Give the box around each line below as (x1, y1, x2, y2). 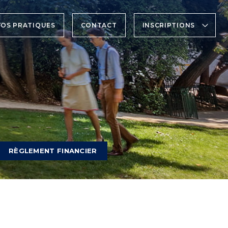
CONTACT (80, 21, 117, 29)
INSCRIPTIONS (142, 21, 195, 29)
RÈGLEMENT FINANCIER (8, 147, 97, 155)
